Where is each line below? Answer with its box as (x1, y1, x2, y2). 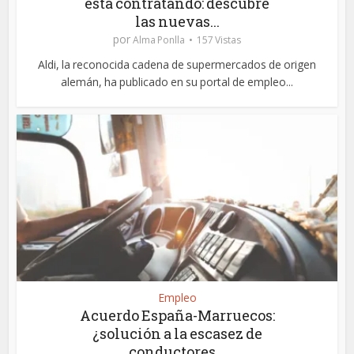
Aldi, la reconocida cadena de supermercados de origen (38, 57, 316, 73)
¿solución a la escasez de (92, 324, 262, 344)
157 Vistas (197, 33, 241, 47)
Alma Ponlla (133, 33, 185, 47)
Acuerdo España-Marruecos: (79, 306, 275, 326)
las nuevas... (134, 12, 220, 32)
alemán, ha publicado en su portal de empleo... (61, 74, 293, 90)
